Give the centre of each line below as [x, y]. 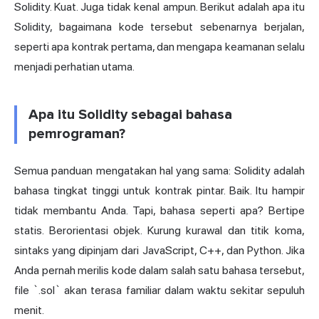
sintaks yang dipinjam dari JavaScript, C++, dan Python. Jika [159, 250]
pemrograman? [77, 134]
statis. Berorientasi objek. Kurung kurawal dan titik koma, [159, 230]
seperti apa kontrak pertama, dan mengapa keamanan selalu [159, 46]
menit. [29, 310]
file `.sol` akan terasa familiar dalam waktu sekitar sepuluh [159, 290]
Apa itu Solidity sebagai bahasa [130, 114]
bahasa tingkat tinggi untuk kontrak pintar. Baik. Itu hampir [159, 190]
